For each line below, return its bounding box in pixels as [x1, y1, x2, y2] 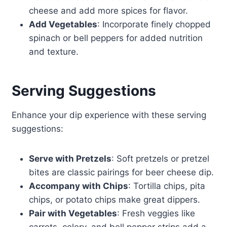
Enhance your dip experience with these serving [11, 110, 206, 121]
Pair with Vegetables [28, 208, 117, 219]
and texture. [28, 47, 79, 57]
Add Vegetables [28, 19, 97, 30]
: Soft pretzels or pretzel [111, 154, 209, 164]
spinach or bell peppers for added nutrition [28, 33, 203, 44]
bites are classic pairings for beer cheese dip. [28, 167, 214, 178]
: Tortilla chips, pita [128, 181, 205, 192]
